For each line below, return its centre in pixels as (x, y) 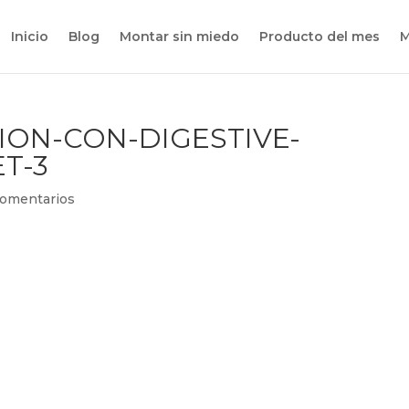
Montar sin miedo (179, 37)
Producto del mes (320, 37)
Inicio (30, 37)
